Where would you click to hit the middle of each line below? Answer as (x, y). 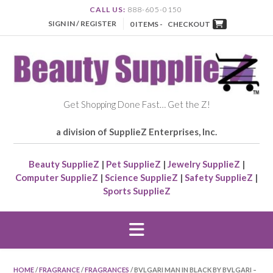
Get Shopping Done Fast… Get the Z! (136, 105)
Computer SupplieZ (57, 178)
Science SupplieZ (141, 178)
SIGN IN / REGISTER (82, 24)
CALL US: (107, 10)
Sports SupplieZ (136, 191)
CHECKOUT (189, 24)
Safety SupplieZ (219, 178)
